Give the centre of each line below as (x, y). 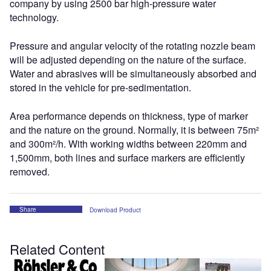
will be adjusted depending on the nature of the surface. (128, 59)
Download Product (115, 210)
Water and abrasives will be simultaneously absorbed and (133, 73)
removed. (30, 171)
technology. (34, 17)
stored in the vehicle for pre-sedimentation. (100, 87)
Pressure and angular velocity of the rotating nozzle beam (132, 45)
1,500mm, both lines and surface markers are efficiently (127, 157)
